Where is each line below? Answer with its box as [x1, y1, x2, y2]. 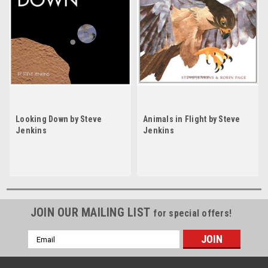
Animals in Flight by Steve [143, 114, 240, 124]
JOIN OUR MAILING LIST [30, 205, 154, 220]
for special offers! [153, 208, 232, 220]
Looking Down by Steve [16, 114, 102, 124]
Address [28, 243, 60, 254]
